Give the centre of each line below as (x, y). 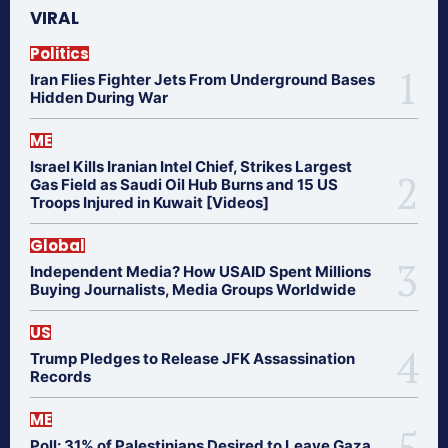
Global (57, 245)
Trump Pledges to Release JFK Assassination (192, 358)
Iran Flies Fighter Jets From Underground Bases (202, 79)
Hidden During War (99, 97)
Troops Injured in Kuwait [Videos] (149, 202)
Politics (59, 53)
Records (60, 376)
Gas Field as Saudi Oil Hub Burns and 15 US (184, 184)
